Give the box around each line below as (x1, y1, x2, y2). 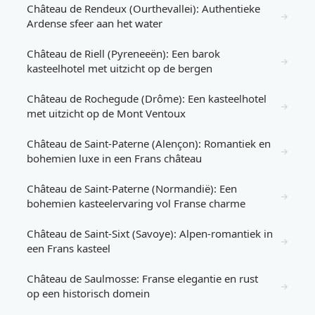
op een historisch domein (27, 286, 150, 300)
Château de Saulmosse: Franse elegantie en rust (27, 271, 258, 285)
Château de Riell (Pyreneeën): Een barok (27, 46, 220, 60)
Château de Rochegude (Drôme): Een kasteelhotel (27, 91, 266, 105)
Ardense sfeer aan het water (27, 16, 162, 30)
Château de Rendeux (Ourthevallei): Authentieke (27, 1, 260, 15)
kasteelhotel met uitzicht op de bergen (27, 61, 212, 75)
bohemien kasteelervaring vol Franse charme (27, 196, 245, 210)
